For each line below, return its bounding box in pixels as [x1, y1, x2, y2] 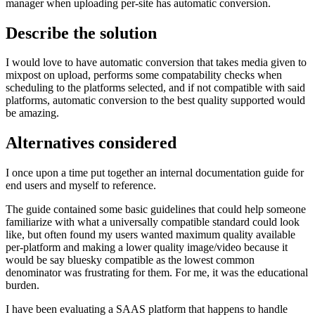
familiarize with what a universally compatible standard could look [6, 216, 300, 229]
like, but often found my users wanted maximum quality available [6, 229, 295, 241]
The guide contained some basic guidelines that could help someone [6, 203, 306, 216]
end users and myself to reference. [6, 179, 156, 192]
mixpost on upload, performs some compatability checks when [6, 69, 282, 82]
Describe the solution [6, 23, 157, 42]
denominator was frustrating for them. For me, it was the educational [6, 266, 308, 279]
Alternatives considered [6, 134, 176, 153]
